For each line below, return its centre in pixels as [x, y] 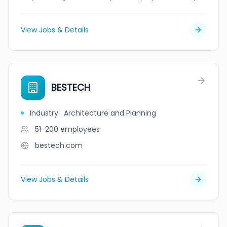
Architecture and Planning [110, 113]
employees [80, 129]
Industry [44, 113]
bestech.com [59, 145]
